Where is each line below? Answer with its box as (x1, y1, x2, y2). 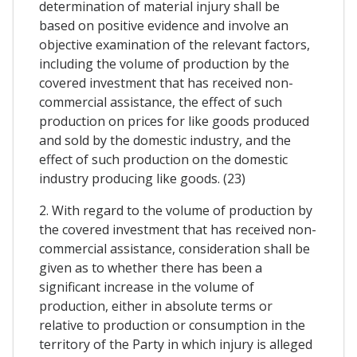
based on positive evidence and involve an (39, 17, 288, 35)
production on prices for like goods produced (39, 112, 309, 131)
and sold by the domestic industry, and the (39, 131, 291, 150)
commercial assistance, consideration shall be (39, 240, 310, 258)
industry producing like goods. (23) (39, 170, 245, 188)
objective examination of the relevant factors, (39, 36, 310, 54)
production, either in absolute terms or (39, 297, 273, 316)
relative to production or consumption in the (39, 316, 305, 335)
